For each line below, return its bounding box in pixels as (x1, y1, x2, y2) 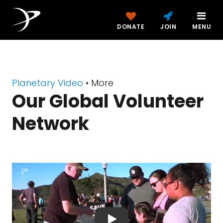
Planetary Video (12, 77, 83, 89)
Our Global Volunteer (12, 89, 204, 114)
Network (12, 111, 89, 136)
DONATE (117, 22, 144, 31)
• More (83, 77, 113, 89)
